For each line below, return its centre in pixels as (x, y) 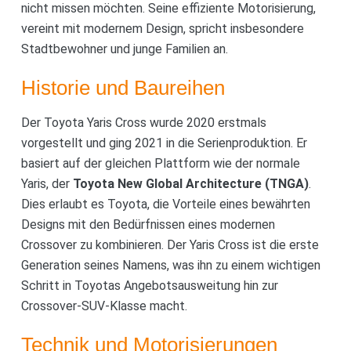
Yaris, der (47, 183)
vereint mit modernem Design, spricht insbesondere (162, 28)
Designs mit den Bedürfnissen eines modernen (148, 224)
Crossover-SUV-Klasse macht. (104, 306)
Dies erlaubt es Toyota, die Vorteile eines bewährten (165, 204)
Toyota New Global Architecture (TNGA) (190, 183)
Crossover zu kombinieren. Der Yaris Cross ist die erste (170, 244)
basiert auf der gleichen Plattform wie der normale (160, 163)
